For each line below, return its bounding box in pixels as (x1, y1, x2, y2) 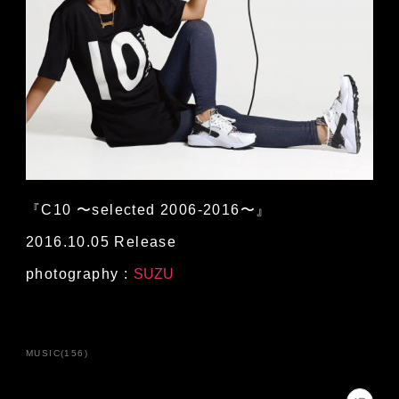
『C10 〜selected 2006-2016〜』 (25, 202, 272, 218)
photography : (25, 266, 134, 282)
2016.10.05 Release (25, 234, 177, 250)
